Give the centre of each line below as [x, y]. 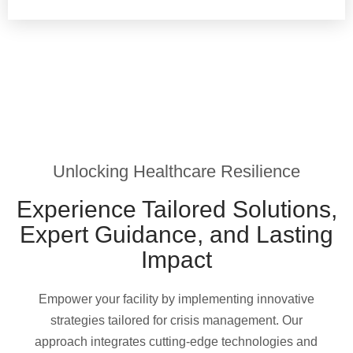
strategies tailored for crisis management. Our [176, 320]
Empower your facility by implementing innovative [176, 299]
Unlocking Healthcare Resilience [176, 171]
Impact [176, 259]
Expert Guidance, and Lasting [176, 234]
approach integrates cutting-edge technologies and [176, 341]
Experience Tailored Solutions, [176, 209]
